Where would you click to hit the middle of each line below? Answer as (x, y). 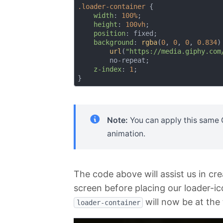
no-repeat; (113, 60)
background (113, 43)
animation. (126, 133)
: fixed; (141, 34)
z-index (107, 69)
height (105, 25)
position (109, 34)
